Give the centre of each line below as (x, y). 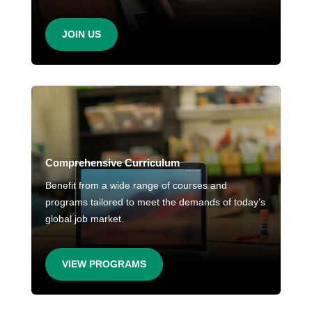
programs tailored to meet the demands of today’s (155, 202)
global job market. (84, 219)
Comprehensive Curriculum (112, 163)
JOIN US (81, 34)
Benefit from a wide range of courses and (136, 186)
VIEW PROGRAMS (104, 264)
